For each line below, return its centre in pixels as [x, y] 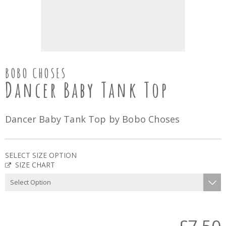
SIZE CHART [35, 165]
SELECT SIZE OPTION [41, 155]
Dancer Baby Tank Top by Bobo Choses [93, 119]
